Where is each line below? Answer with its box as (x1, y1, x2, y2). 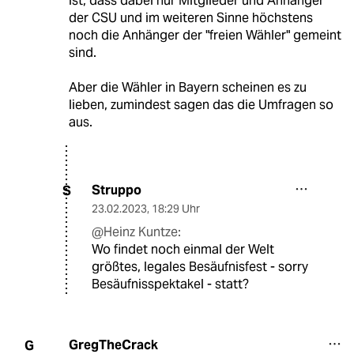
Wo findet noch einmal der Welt (92, 241, 274, 258)
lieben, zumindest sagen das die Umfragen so (68, 96, 333, 114)
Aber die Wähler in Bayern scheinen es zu (68, 79, 307, 96)
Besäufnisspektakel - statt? (92, 276, 249, 293)
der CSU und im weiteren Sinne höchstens (68, 9, 313, 27)
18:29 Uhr (152, 201, 200, 217)
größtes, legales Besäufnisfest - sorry (92, 258, 308, 276)
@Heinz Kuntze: (92, 224, 181, 241)
